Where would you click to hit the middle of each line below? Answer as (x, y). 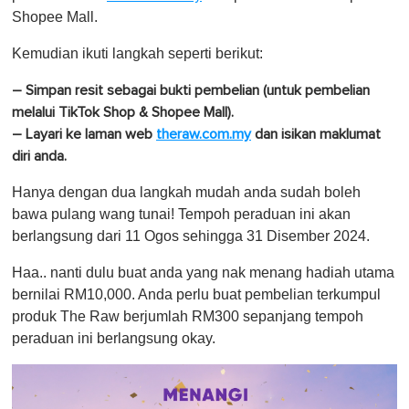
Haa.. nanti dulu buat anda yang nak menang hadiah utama (203, 272)
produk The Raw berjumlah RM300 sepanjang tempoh (188, 316)
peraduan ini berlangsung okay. (114, 338)
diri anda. (39, 156)
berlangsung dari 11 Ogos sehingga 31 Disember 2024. (191, 236)
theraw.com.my (204, 134)
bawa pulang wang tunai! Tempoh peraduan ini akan (181, 214)
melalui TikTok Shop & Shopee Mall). (123, 112)
